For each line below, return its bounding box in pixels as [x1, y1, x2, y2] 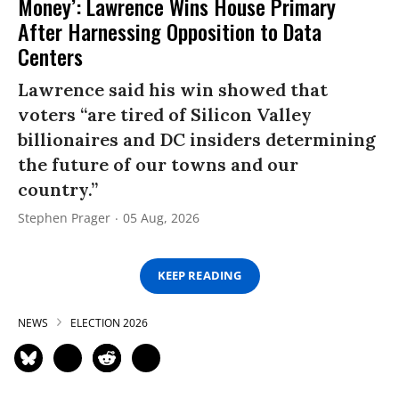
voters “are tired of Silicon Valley [18, 102, 312, 126]
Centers [18, 39, 83, 72]
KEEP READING [158, 267, 241, 284]
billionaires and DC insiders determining [18, 127, 376, 151]
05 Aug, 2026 [123, 208, 199, 226]
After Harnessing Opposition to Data [18, 14, 322, 47]
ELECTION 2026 [70, 314, 148, 330]
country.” [18, 177, 98, 200]
